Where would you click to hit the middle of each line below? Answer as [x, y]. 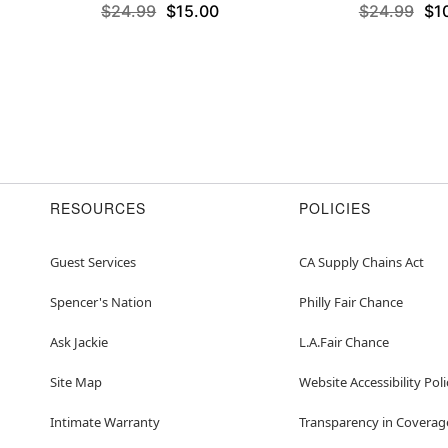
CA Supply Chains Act [361, 262]
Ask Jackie [79, 342]
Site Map [76, 382]
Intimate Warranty [105, 422]
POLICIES [335, 208]
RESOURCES [98, 208]
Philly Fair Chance [351, 302]
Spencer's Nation [101, 302]
